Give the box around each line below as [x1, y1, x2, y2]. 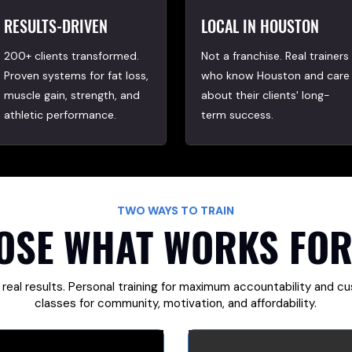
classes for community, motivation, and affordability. [35, 295, 317, 311]
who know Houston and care [201, 68, 350, 82]
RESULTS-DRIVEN [3, 14, 108, 38]
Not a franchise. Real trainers [201, 49, 350, 63]
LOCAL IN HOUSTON [201, 14, 320, 38]
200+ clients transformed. [3, 49, 139, 63]
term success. [201, 108, 274, 122]
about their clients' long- [201, 88, 331, 102]
